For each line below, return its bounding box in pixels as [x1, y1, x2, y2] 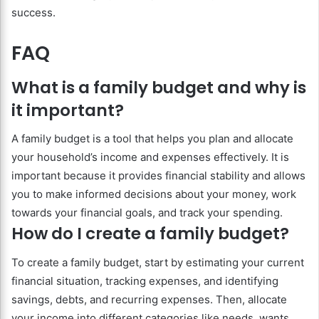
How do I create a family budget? [11, 222, 289, 246]
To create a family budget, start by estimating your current [11, 255, 304, 269]
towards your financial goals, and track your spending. [11, 206, 283, 220]
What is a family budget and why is [11, 75, 306, 99]
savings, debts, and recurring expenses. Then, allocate [11, 292, 287, 306]
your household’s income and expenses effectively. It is [11, 150, 289, 164]
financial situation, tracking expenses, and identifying [11, 273, 278, 288]
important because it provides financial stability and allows [11, 169, 305, 183]
